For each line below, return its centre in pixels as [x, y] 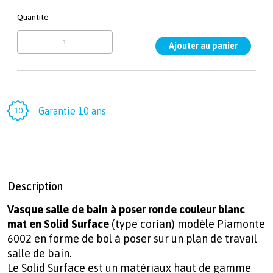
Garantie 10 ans [72, 111]
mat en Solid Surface [59, 224]
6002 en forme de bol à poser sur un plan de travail [132, 239]
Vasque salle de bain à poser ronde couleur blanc [126, 210]
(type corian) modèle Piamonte [188, 224]
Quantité [33, 17]
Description [35, 186]
